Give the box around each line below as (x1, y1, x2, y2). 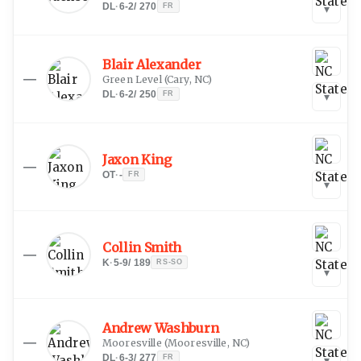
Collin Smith (102, 239, 182, 255)
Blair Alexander (102, 56, 201, 73)
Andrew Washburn (102, 319, 219, 336)
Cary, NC (166, 73, 209, 85)
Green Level (102, 73, 162, 85)
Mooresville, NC (167, 336, 247, 349)
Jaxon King (102, 151, 172, 168)
